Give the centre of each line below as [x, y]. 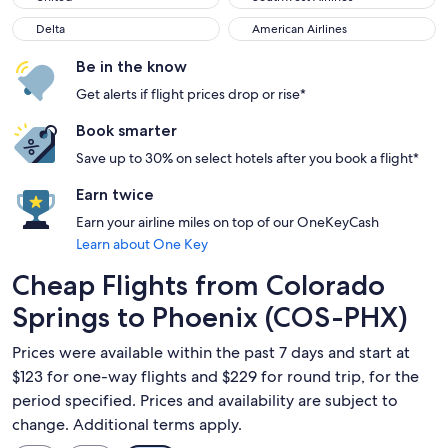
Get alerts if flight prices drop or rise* [191, 94]
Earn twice [115, 194]
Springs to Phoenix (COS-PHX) [210, 317]
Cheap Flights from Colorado [198, 285]
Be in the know [131, 66]
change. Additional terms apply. [127, 424]
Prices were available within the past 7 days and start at [211, 352]
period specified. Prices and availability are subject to [205, 400]
